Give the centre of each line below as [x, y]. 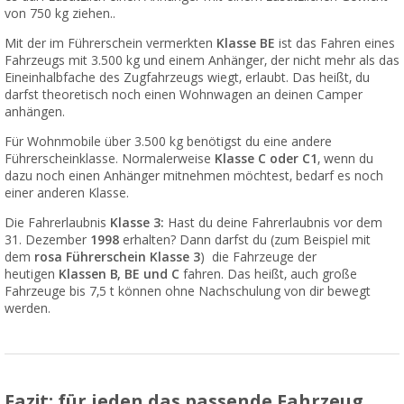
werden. [28, 308]
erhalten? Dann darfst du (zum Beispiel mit [247, 239]
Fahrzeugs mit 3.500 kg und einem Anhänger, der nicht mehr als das [202, 60]
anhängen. [35, 111]
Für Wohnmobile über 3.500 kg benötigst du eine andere [168, 141]
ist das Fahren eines [335, 43]
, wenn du [345, 158]
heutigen [32, 274]
